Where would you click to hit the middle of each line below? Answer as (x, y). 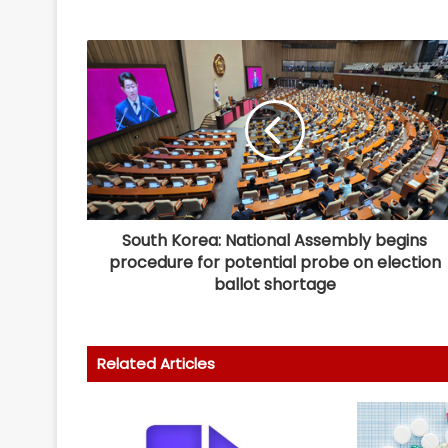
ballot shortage (274, 285)
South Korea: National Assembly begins (274, 241)
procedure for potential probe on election (274, 263)
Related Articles (156, 364)
